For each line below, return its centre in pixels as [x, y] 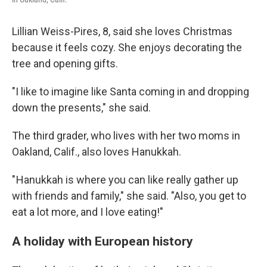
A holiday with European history [103, 241]
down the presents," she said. [81, 108]
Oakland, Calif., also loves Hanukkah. [97, 152]
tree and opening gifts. [65, 63]
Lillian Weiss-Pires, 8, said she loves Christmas [122, 31]
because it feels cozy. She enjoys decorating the [127, 47]
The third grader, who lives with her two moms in [126, 136]
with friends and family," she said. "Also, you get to [129, 196]
